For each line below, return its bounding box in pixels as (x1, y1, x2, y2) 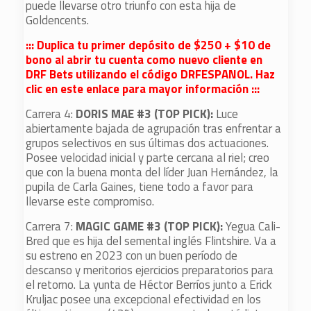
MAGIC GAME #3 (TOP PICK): (76, 217, 224, 235)
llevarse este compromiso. (26, 192, 155, 210)
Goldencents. (26, 11, 90, 29)
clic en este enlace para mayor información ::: (26, 80, 260, 98)
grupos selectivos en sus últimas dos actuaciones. (26, 134, 269, 152)
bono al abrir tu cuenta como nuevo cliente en (26, 51, 263, 69)
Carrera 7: (26, 217, 76, 235)
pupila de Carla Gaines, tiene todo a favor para (26, 178, 254, 196)
